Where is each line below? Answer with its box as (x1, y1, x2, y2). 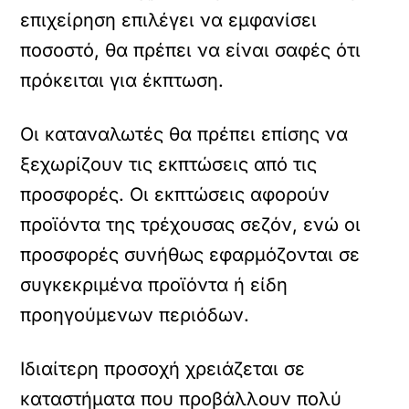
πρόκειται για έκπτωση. (20, 69, 225, 91)
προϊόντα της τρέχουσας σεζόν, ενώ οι (20, 214, 362, 236)
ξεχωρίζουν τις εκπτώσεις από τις (20, 153, 318, 175)
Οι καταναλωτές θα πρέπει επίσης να (20, 123, 349, 145)
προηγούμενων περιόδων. (20, 304, 250, 326)
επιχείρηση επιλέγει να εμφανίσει (20, 9, 318, 31)
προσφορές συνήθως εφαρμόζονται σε (20, 244, 361, 266)
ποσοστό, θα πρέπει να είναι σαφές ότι (20, 39, 362, 61)
